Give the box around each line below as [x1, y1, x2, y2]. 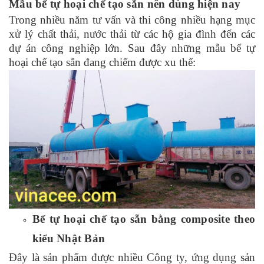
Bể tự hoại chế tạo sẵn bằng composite [32, 212, 230, 225]
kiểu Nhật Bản [32, 232, 105, 245]
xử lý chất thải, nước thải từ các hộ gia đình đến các [9, 27, 255, 40]
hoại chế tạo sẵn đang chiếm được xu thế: [9, 55, 196, 68]
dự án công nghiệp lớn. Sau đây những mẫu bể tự [9, 41, 255, 54]
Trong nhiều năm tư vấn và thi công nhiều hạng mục [9, 13, 255, 26]
